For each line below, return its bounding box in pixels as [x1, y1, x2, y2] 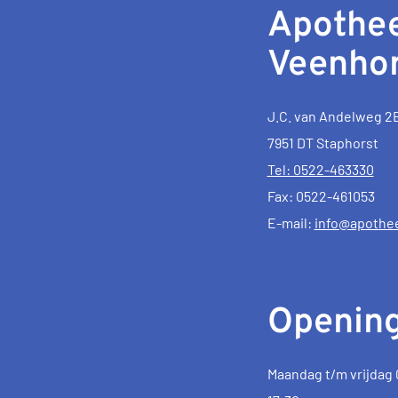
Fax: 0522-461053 [267, 187, 375, 204]
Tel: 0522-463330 [267, 160, 374, 178]
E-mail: [267, 213, 314, 231]
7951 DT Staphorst [267, 133, 378, 151]
